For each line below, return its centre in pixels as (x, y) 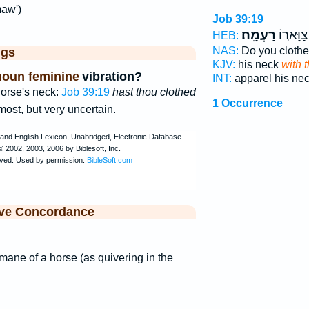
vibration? (112, 77)
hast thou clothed (154, 92)
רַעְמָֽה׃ (258, 35)
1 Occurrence (247, 103)
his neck (258, 64)
